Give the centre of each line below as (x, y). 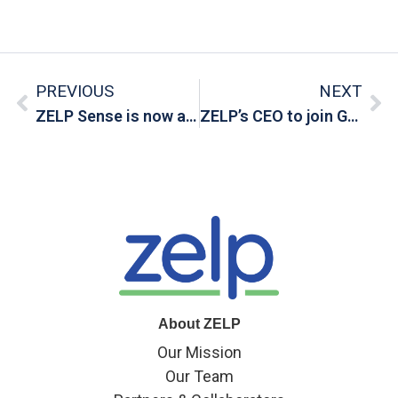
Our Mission (199, 352)
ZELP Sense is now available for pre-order (191, 115)
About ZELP (199, 323)
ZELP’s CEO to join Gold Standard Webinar (352, 115)
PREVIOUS (75, 91)
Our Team (199, 376)
